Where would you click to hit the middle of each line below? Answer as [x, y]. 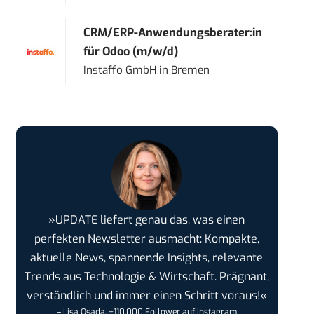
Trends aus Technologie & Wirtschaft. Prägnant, [146, 277]
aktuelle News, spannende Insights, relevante [147, 258]
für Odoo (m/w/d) [131, 52]
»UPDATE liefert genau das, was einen [147, 220]
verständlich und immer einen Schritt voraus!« [146, 296]
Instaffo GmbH [120, 70]
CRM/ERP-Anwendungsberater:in [173, 33]
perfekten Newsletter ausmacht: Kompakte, [146, 239]
